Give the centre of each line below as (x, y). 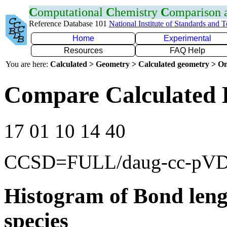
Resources (83, 50)
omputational (72, 12)
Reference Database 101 (69, 24)
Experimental (187, 38)
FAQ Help (187, 50)
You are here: (28, 64)
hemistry (138, 12)
